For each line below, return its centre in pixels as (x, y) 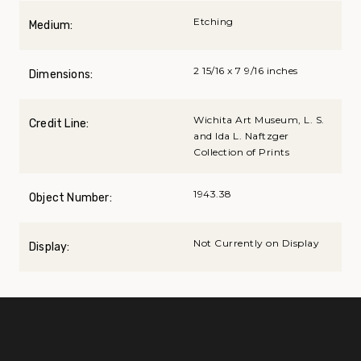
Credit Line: (59, 124)
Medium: (51, 26)
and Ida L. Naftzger (241, 136)
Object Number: (71, 198)
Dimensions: (61, 75)
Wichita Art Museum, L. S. (259, 120)
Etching (214, 22)
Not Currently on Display (256, 243)
